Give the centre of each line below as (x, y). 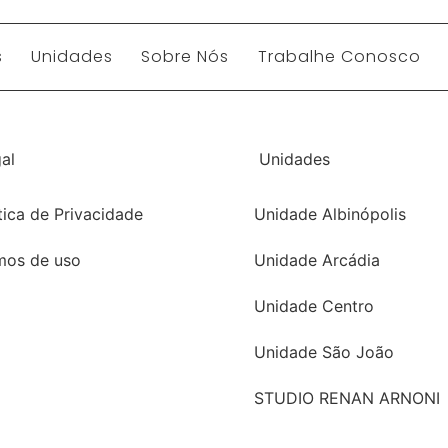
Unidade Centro (314, 306)
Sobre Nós (185, 56)
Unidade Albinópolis (330, 214)
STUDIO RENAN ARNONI (347, 398)
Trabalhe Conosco (339, 56)
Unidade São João (324, 352)
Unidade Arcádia (317, 260)
